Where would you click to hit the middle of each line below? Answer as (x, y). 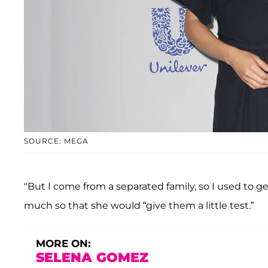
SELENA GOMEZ (92, 258)
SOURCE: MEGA (56, 141)
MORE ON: (63, 244)
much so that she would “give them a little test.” (139, 206)
